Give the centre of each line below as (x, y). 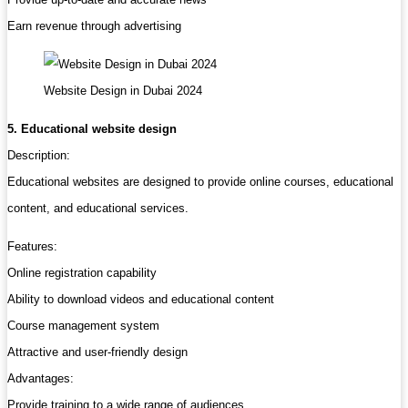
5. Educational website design (92, 129)
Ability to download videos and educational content (141, 300)
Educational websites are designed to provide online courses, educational (200, 182)
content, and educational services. (98, 209)
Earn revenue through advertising (94, 26)
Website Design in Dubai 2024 (123, 91)
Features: (32, 247)
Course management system (83, 326)
